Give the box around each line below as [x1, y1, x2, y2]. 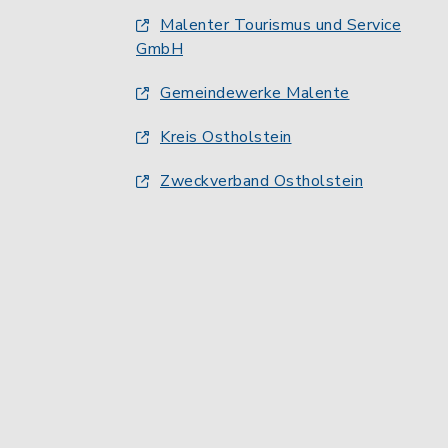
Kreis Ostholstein [160, 126, 292, 148]
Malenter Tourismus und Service [160, 14, 401, 36]
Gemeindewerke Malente [160, 82, 350, 104]
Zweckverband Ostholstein [160, 170, 363, 192]
